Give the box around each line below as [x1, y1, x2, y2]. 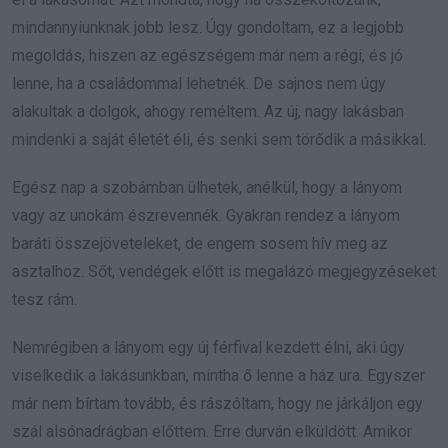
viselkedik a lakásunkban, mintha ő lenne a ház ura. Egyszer [12, 366, 425, 386]
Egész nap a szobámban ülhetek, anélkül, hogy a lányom [12, 178, 402, 198]
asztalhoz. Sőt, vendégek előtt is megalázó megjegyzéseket [12, 262, 436, 282]
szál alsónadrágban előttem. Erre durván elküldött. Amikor [12, 422, 412, 442]
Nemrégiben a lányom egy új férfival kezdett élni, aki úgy [12, 338, 405, 358]
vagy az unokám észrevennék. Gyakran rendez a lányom [12, 206, 400, 226]
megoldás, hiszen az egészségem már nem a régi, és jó [12, 46, 403, 66]
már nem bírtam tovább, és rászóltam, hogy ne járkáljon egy [12, 394, 423, 414]
